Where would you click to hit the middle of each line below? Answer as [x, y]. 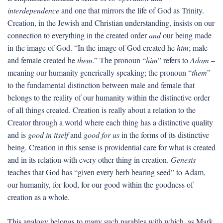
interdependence [33, 10]
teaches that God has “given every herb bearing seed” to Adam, [107, 172]
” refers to [174, 60]
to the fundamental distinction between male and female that [101, 85]
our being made [186, 35]
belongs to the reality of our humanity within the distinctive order [109, 97]
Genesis [183, 160]
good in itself [49, 135]
